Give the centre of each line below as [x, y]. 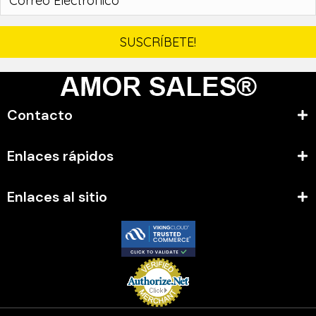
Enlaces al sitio [57, 197]
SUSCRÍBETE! [158, 42]
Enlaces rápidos [60, 156]
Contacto [40, 115]
